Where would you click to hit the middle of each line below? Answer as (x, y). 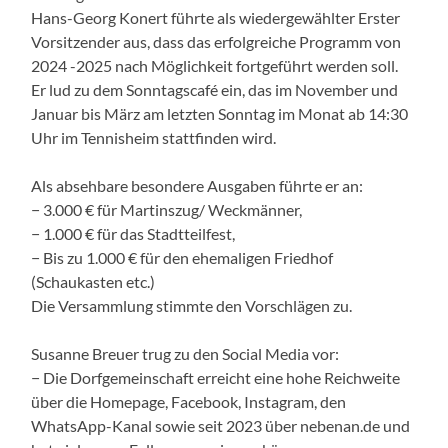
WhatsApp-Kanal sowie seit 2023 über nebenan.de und (221, 425)
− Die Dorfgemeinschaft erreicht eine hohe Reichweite (216, 377)
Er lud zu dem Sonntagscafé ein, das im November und (215, 89)
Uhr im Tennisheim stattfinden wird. (154, 137)
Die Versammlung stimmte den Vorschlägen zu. (192, 305)
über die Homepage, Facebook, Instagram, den (189, 401)
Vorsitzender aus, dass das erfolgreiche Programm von (216, 41)
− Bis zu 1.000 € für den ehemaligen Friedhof (182, 257)
